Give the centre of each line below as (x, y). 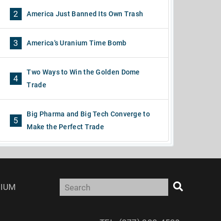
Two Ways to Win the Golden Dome (83, 72)
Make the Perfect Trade (66, 127)
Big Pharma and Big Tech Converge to (88, 114)
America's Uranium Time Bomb (77, 43)
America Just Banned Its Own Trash (85, 14)
